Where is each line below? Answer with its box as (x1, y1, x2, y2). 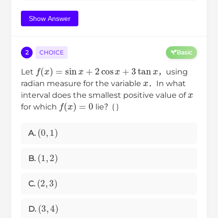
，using (158, 67, 188, 76)
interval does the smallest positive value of (21, 90, 188, 100)
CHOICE (39, 48, 64, 56)
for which (21, 102, 59, 111)
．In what (148, 78, 186, 88)
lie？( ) (93, 102, 119, 111)
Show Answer (29, 14, 71, 22)
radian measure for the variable (21, 78, 143, 88)
